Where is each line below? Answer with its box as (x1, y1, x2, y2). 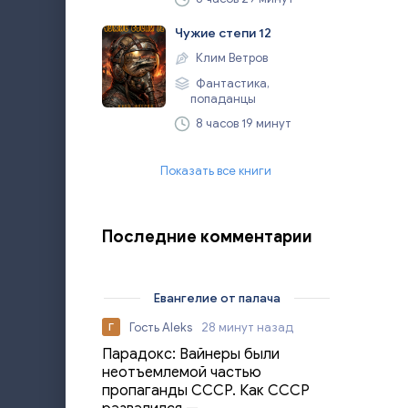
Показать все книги (160, 163, 271, 178)
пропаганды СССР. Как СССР (102, 382, 310, 400)
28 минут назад (201, 319, 293, 335)
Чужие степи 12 (175, 25, 271, 41)
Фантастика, (193, 76, 270, 91)
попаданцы (190, 91, 256, 107)
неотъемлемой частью (102, 363, 261, 382)
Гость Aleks (129, 319, 192, 335)
